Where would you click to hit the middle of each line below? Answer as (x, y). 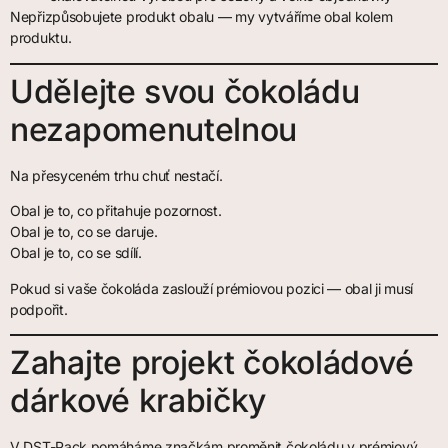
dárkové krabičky (138, 400)
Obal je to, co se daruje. (84, 232)
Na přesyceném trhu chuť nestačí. (116, 175)
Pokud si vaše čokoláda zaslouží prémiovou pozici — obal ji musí (212, 288)
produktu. (41, 38)
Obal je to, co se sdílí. (76, 253)
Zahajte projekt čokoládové (212, 362)
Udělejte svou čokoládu (185, 91)
